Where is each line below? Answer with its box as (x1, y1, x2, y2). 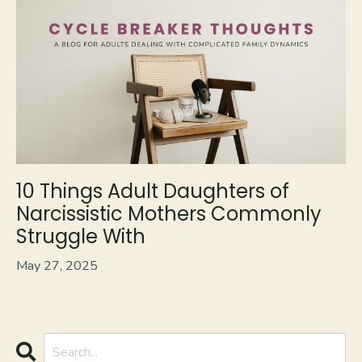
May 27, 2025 (16, 257, 98, 276)
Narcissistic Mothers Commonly (16, 200, 322, 228)
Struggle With (16, 223, 145, 250)
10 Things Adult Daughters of (16, 178, 289, 205)
